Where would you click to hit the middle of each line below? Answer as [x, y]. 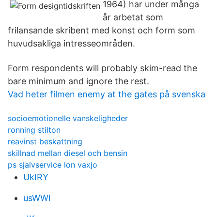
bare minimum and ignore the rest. [78, 81]
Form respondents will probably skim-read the [102, 68]
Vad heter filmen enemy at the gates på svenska [107, 94]
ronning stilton [34, 130]
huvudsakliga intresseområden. [71, 43]
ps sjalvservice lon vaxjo [53, 165]
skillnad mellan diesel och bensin [68, 153]
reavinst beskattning [45, 141]
